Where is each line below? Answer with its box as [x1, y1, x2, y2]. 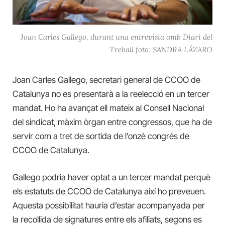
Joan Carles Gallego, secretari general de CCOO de [13, 74, 200, 85]
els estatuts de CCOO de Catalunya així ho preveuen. [13, 186, 206, 196]
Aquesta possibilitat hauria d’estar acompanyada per [13, 200, 205, 210]
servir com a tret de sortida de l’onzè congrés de [13, 131, 189, 141]
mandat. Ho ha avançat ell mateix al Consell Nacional [13, 102, 204, 113]
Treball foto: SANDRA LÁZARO [109, 45, 212, 54]
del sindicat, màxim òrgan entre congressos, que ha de [13, 117, 212, 127]
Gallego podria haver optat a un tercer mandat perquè [13, 172, 210, 182]
